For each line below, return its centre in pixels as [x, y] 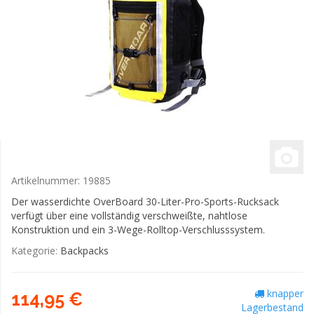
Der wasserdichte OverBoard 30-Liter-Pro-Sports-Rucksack [145, 202]
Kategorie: [36, 251]
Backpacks [84, 251]
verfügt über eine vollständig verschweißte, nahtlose [129, 216]
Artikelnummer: [47, 180]
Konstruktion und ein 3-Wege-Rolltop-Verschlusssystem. [138, 230]
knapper [284, 293]
